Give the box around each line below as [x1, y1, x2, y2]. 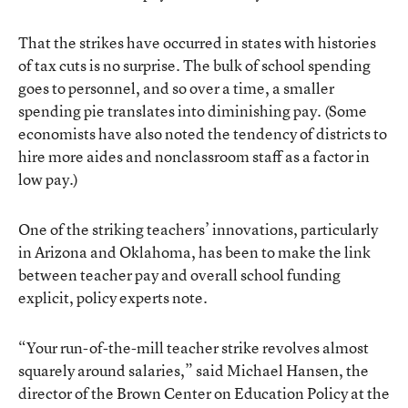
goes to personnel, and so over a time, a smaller [18, 76, 334, 98]
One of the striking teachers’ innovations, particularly [18, 218, 378, 240]
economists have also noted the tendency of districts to [18, 122, 387, 144]
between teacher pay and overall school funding [18, 263, 341, 285]
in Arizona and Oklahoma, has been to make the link [18, 240, 371, 262]
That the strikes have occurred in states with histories [18, 31, 376, 53]
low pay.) [18, 168, 78, 189]
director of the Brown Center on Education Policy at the [18, 382, 390, 403]
